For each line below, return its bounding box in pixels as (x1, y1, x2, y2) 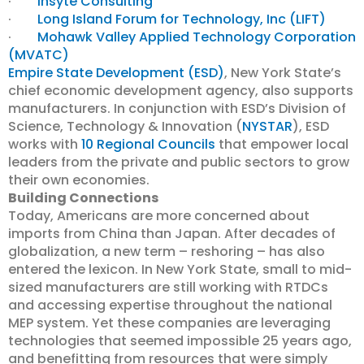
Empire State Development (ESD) (8, 63, 224, 82)
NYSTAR (242, 117, 292, 136)
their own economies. (8, 171, 149, 189)
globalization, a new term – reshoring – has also (8, 242, 325, 261)
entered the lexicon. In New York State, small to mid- (8, 260, 352, 279)
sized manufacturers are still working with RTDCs (8, 278, 328, 297)
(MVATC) (8, 45, 69, 64)
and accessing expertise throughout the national (8, 296, 332, 314)
